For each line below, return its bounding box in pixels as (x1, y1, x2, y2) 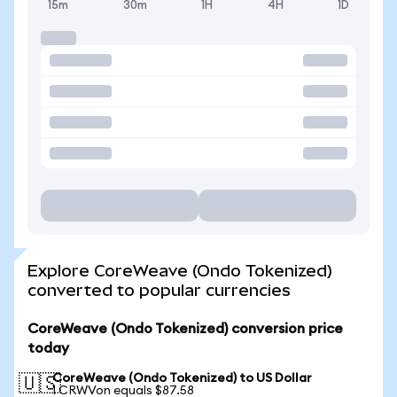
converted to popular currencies (27, 281, 291, 300)
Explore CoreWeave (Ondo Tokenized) (27, 261, 332, 280)
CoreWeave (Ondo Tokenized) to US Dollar (52, 372, 312, 385)
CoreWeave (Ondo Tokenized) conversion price (27, 322, 343, 336)
